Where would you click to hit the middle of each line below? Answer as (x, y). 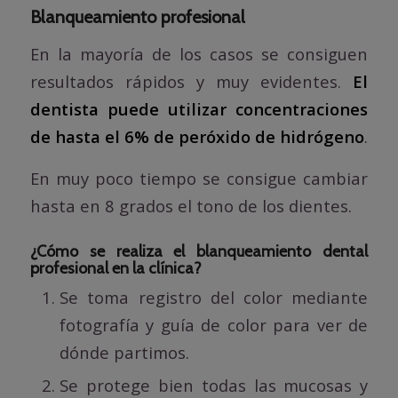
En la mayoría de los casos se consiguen (199, 54)
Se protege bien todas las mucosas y (214, 385)
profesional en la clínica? (115, 268)
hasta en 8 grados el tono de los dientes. (191, 205)
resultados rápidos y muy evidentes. (191, 82)
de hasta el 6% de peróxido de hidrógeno (197, 137)
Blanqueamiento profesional (137, 16)
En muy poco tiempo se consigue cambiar (199, 178)
